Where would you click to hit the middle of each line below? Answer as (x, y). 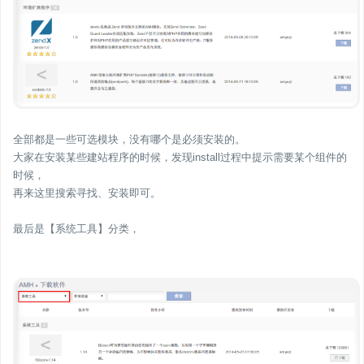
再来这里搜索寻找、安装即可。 (87, 193)
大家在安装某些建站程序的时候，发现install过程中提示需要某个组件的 (180, 157)
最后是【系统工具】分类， (76, 228)
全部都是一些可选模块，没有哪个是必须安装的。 (129, 139)
